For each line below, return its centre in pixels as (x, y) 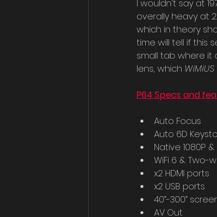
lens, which (161, 69)
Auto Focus (178, 121)
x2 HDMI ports (182, 173)
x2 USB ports (179, 186)
